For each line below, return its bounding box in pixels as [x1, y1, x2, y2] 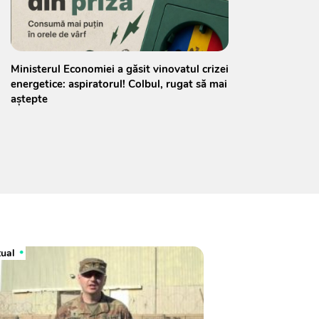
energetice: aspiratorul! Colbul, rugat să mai [11, 76, 227, 91]
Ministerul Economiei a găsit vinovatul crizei [11, 61, 229, 76]
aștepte [11, 91, 48, 106]
